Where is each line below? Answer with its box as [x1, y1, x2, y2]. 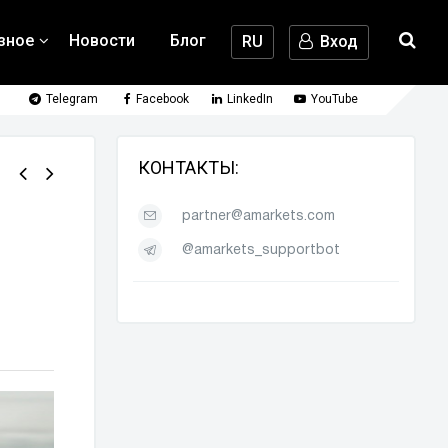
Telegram [46, 92, 98, 106]
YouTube [311, 92, 358, 106]
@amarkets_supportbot [182, 244, 340, 257]
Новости [69, 31, 135, 50]
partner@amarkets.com [182, 210, 335, 223]
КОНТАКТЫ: [150, 157, 239, 178]
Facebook [136, 92, 189, 106]
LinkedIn [227, 92, 273, 106]
